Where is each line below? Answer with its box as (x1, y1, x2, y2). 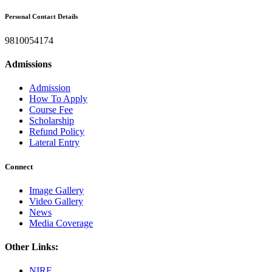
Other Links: (5, 241, 58, 252)
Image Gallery (29, 185, 84, 195)
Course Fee (29, 104, 73, 115)
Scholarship (29, 115, 74, 126)
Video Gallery (29, 195, 83, 206)
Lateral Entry (29, 137, 80, 148)
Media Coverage (29, 217, 93, 228)
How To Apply (29, 93, 87, 104)
